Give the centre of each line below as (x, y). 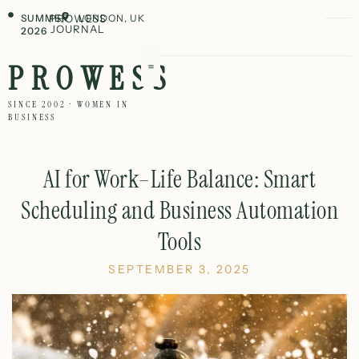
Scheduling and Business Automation (179, 210)
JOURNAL (77, 29)
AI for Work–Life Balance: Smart (179, 179)
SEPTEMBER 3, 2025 (179, 269)
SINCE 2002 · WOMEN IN (69, 104)
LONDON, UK (111, 18)
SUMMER (44, 18)
